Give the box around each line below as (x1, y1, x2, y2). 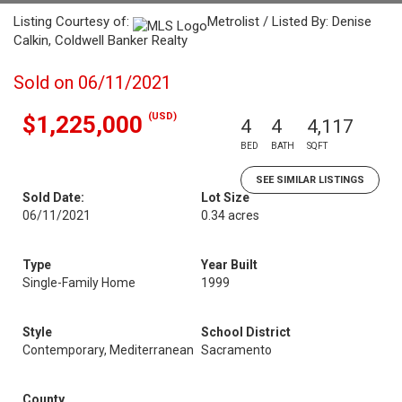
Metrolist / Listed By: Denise (207, 13, 371, 30)
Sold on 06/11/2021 (13, 72, 171, 93)
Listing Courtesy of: (13, 13, 133, 30)
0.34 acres (201, 208, 259, 223)
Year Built (201, 258, 258, 272)
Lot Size (201, 190, 249, 205)
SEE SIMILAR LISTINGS (256, 174, 364, 186)
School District (201, 325, 291, 339)
